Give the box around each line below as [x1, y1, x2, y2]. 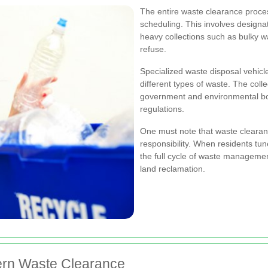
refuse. [140, 44, 166, 54]
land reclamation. [140, 164, 205, 173]
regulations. [140, 104, 184, 114]
